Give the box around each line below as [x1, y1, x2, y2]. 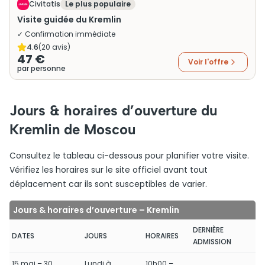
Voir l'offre [188, 57, 228, 67]
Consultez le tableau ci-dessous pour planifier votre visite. [9, 150, 249, 161]
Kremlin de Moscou [9, 121, 135, 138]
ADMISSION [193, 237, 231, 247]
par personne [17, 63, 66, 73]
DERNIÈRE [193, 225, 224, 235]
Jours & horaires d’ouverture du [9, 102, 217, 119]
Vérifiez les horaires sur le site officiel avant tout [9, 164, 208, 176]
